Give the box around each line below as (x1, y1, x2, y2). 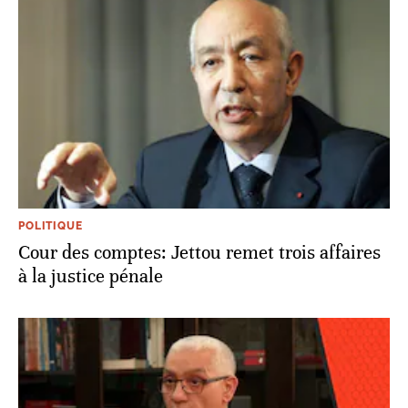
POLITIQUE (18, 219, 83, 233)
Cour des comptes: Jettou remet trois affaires (18, 241, 381, 265)
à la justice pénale (18, 265, 163, 289)
